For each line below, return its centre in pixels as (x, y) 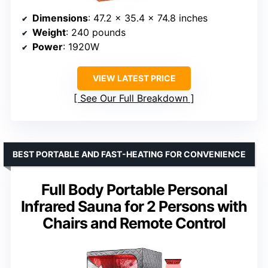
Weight (49, 32)
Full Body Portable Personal (134, 189)
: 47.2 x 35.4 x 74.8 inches (148, 18)
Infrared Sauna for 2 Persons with (134, 206)
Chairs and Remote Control (134, 223)
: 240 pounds (96, 32)
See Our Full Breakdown (134, 98)
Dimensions (60, 18)
